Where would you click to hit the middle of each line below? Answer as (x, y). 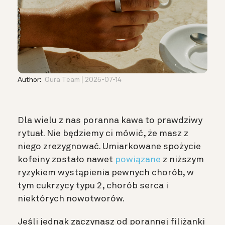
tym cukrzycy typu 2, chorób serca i (93, 186)
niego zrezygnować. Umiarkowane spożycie (109, 146)
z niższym (182, 159)
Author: (30, 80)
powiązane (138, 159)
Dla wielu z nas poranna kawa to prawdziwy (110, 120)
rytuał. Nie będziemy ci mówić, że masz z (103, 133)
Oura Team (62, 80)
